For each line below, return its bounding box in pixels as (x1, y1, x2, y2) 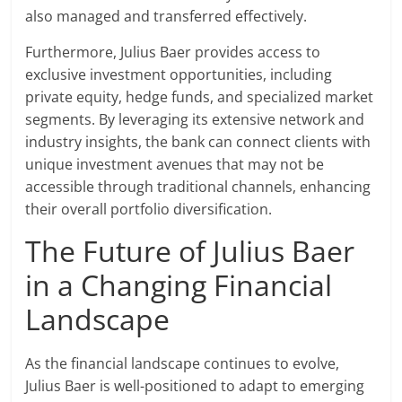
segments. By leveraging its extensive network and (25, 109, 365, 130)
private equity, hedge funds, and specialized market (25, 87, 374, 108)
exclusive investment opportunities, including (25, 65, 333, 85)
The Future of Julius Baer (25, 232, 355, 271)
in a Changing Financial (25, 266, 333, 305)
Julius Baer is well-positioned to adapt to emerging (25, 376, 365, 397)
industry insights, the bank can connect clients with (25, 132, 371, 153)
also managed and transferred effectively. (25, 6, 308, 27)
